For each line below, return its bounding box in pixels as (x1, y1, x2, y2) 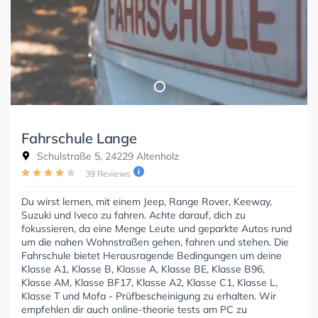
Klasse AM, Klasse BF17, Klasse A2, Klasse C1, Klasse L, (21, 276, 278, 290)
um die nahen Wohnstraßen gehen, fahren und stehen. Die (21, 236, 289, 249)
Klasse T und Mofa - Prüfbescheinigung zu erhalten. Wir (21, 290, 276, 303)
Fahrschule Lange (21, 129, 137, 148)
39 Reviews (85, 168, 131, 180)
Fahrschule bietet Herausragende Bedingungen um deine (21, 249, 282, 263)
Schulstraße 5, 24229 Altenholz (34, 150, 179, 163)
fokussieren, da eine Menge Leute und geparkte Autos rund (21, 222, 292, 236)
